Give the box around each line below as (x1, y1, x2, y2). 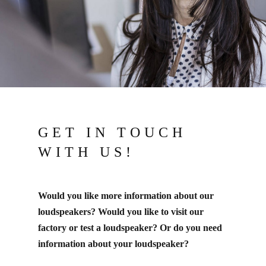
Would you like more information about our (38, 191, 214, 201)
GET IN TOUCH (38, 125, 186, 140)
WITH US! (38, 144, 135, 160)
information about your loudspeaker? (38, 239, 189, 249)
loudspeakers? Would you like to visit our (38, 207, 204, 217)
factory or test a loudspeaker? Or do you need (38, 223, 222, 233)
